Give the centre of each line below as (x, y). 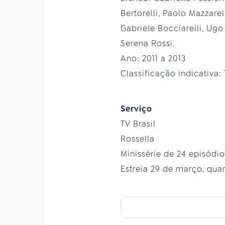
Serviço (136, 108)
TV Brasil (138, 124)
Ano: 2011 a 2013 (153, 58)
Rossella (138, 139)
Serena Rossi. (148, 43)
